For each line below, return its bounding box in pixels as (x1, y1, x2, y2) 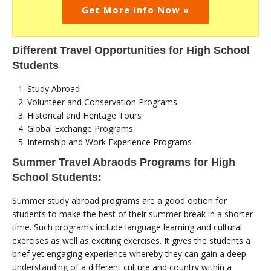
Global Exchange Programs (27, 122, 133, 134)
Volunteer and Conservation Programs (27, 96, 177, 108)
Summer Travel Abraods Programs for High (12, 155, 235, 168)
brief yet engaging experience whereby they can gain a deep (12, 247, 246, 260)
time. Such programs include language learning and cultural (12, 221, 242, 233)
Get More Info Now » (82, 3, 189, 16)
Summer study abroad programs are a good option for (12, 194, 227, 206)
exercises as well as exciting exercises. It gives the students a (12, 234, 250, 246)
